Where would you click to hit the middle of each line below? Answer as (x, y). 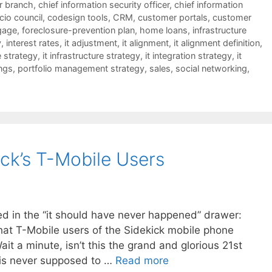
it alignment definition (217, 42)
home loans (164, 30)
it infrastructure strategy (91, 55)
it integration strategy (189, 55)
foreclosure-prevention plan (78, 30)
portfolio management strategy (81, 68)
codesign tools (78, 17)
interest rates (33, 42)
